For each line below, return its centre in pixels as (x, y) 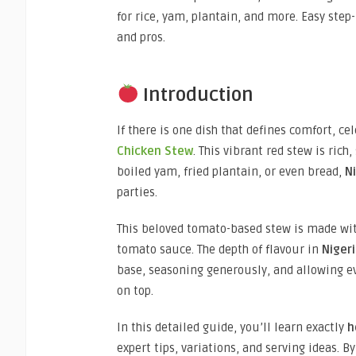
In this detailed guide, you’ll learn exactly (232, 327)
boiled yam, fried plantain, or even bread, (231, 171)
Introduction (196, 95)
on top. (135, 290)
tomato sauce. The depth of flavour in (219, 249)
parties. (137, 192)
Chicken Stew (155, 151)
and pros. (141, 37)
